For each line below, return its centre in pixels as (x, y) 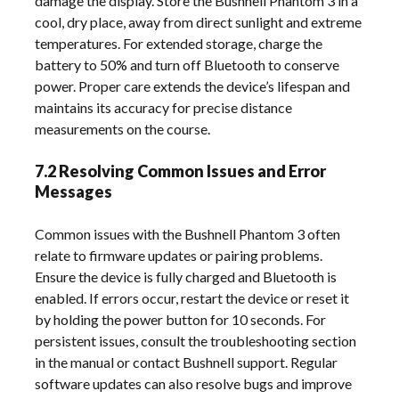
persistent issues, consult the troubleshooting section (196, 341)
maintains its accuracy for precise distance (164, 107)
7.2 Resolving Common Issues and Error (181, 171)
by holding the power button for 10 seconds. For (181, 319)
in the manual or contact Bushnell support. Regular (187, 362)
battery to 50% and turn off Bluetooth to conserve (187, 65)
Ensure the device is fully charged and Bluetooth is (186, 277)
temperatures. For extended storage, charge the (179, 43)
